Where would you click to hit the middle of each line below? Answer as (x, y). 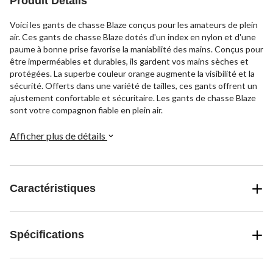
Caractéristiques (53, 189)
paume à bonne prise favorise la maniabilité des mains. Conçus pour (136, 49)
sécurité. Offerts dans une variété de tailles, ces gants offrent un (133, 86)
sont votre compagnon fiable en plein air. (86, 110)
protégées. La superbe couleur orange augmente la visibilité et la (132, 74)
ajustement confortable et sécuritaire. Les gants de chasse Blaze (133, 98)
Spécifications (47, 235)
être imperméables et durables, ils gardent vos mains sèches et (129, 62)
